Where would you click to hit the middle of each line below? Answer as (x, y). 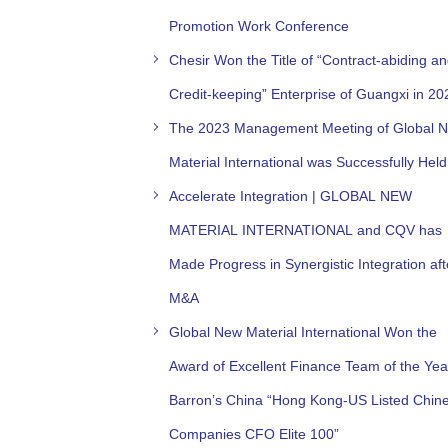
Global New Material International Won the (303, 331)
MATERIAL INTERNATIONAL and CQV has (305, 229)
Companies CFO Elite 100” (254, 433)
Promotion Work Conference (259, 25)
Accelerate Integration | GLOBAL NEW (290, 195)
